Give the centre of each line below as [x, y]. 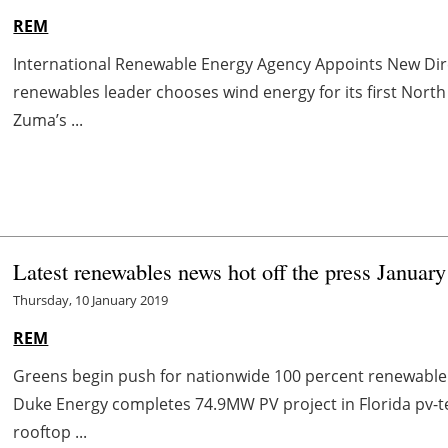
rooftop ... [50, 431]
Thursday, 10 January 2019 [91, 299]
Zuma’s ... [48, 119]
